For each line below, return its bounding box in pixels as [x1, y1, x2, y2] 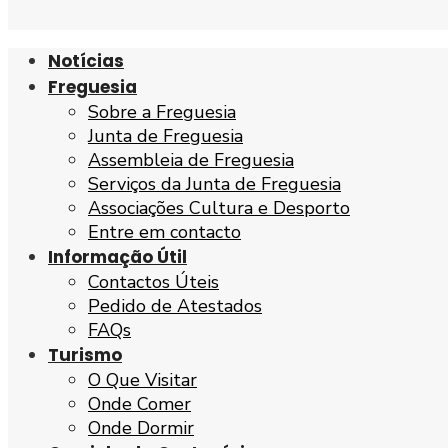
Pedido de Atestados [88, 294, 262, 319]
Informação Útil [48, 245, 187, 270]
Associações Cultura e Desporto [88, 196, 350, 221]
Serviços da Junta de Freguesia [88, 172, 341, 197]
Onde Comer [88, 392, 191, 417]
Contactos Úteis [88, 270, 219, 295]
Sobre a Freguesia [88, 100, 236, 125]
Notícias [48, 49, 124, 74]
